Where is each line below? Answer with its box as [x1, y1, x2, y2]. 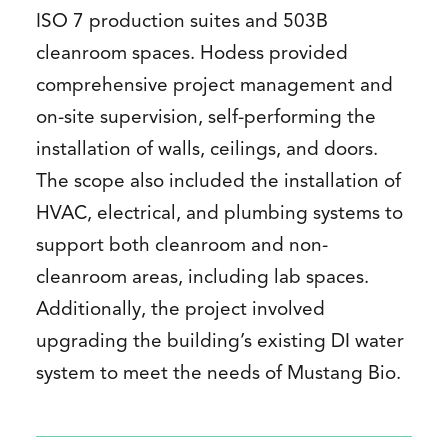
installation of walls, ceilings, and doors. [36, 141, 378, 161]
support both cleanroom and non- [36, 237, 328, 257]
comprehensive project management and [36, 77, 393, 97]
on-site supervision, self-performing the [36, 109, 376, 129]
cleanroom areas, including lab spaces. [36, 269, 369, 289]
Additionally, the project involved [36, 301, 325, 321]
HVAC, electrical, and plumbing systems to [36, 205, 403, 225]
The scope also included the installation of [36, 173, 401, 193]
